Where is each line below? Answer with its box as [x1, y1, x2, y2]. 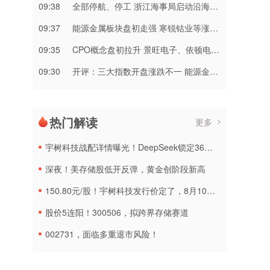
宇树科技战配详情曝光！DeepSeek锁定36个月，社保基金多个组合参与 [45, 141, 204, 153]
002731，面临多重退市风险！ [45, 228, 159, 240]
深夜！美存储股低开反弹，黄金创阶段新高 [45, 163, 206, 175]
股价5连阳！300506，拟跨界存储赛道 [45, 206, 189, 218]
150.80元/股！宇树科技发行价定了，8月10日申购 [45, 184, 207, 196]
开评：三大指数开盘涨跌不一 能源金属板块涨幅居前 [72, 65, 210, 77]
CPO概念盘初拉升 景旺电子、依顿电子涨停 [72, 43, 211, 55]
